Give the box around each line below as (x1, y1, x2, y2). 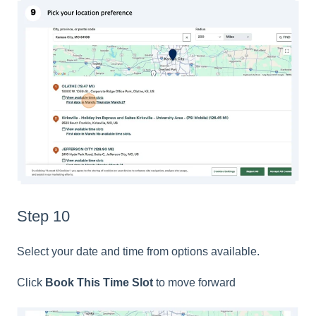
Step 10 (17, 207, 74, 226)
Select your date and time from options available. (17, 245, 260, 257)
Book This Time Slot (45, 276, 153, 289)
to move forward (153, 276, 236, 289)
